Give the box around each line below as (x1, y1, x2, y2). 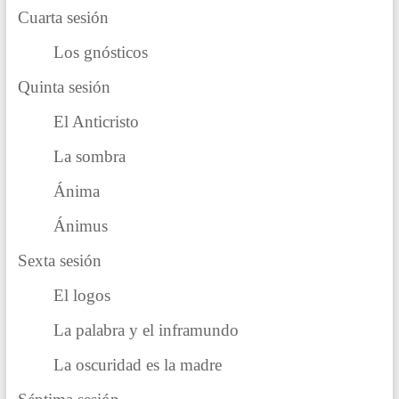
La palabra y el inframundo (53, 321, 239, 340)
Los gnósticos (53, 43, 148, 62)
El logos (53, 286, 110, 305)
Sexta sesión (17, 251, 102, 271)
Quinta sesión (17, 77, 110, 97)
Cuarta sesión (17, 8, 109, 28)
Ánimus (53, 216, 108, 236)
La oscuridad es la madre (53, 355, 222, 375)
